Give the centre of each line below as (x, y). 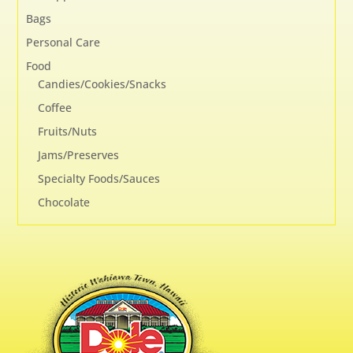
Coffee (55, 108)
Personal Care (63, 43)
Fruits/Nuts (68, 132)
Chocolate (64, 203)
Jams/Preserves (79, 155)
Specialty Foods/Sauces (99, 179)
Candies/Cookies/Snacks (102, 84)
